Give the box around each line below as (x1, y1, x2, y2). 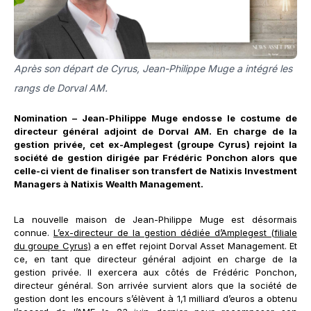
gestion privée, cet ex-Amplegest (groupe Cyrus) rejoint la (14, 138, 297, 150)
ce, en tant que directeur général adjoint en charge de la (14, 253, 297, 264)
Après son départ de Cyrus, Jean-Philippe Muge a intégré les (14, 62, 292, 74)
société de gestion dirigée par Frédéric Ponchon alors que (14, 151, 297, 163)
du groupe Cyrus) (14, 239, 91, 251)
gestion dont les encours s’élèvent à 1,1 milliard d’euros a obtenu (14, 292, 297, 304)
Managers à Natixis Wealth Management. (14, 178, 203, 190)
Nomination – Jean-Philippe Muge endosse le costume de (14, 112, 297, 124)
